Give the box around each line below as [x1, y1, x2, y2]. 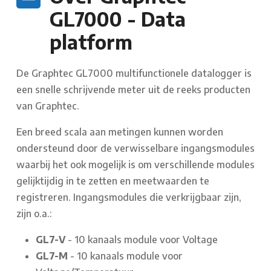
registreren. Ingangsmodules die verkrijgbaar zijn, [16, 191, 241, 203]
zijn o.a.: [16, 207, 52, 220]
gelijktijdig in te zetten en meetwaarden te [16, 174, 209, 187]
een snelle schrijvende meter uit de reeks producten [16, 83, 250, 96]
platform [50, 29, 132, 54]
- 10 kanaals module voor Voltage [68, 233, 218, 246]
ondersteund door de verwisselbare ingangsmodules [16, 142, 255, 154]
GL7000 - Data [50, 6, 186, 31]
